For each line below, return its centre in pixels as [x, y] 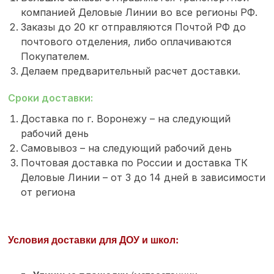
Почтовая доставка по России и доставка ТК [135, 163]
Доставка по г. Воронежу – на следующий [126, 119]
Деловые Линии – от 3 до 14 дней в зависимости [143, 178]
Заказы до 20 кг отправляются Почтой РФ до [134, 27]
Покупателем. [55, 57]
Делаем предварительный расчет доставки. [131, 71]
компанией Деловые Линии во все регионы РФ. [141, 13]
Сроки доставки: [51, 98]
